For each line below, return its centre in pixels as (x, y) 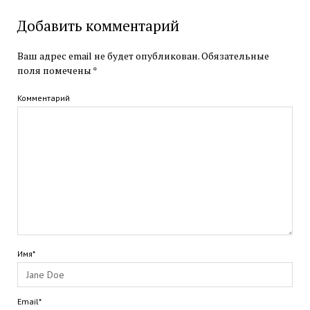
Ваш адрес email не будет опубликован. (108, 56)
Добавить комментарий (98, 26)
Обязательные (235, 56)
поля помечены (55, 70)
